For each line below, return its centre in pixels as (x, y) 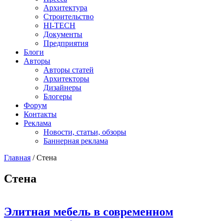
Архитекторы (66, 79)
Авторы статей (69, 70)
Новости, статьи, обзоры (85, 132)
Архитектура (65, 8)
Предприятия (66, 43)
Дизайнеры (62, 88)
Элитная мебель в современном (89, 211)
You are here (36, 169)
